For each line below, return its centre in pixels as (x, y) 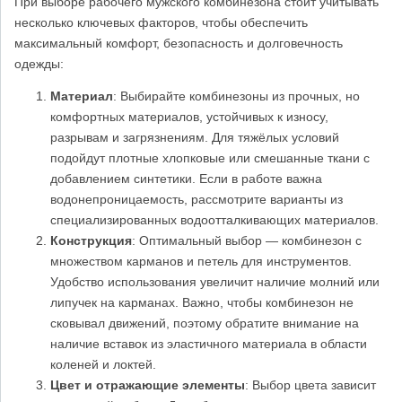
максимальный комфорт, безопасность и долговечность (179, 44)
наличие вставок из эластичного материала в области (209, 343)
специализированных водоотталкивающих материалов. (214, 219)
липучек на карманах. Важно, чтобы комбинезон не (202, 302)
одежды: (39, 64)
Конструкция (91, 240)
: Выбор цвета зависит (310, 385)
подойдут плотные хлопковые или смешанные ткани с (210, 157)
